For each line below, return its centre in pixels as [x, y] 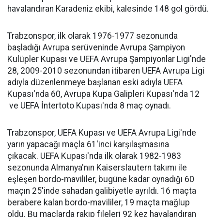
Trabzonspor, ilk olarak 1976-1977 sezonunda [93, 36]
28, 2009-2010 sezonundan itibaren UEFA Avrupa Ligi [106, 71]
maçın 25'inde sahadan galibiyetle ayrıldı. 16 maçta [102, 191]
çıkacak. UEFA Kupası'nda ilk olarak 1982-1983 [94, 156]
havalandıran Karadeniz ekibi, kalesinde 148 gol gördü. [108, 9]
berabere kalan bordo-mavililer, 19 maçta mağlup [99, 202]
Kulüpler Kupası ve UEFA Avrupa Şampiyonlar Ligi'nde [107, 59]
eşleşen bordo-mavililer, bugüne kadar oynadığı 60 [101, 179]
